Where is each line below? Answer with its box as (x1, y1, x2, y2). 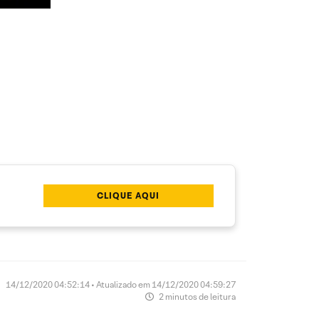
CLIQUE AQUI (97, 189, 160, 201)
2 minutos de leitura (157, 291, 236, 302)
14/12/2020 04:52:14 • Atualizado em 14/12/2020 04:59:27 (6, 278, 236, 290)
